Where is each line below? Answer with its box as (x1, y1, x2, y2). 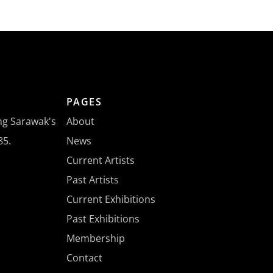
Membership (66, 232, 125, 246)
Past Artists (66, 173, 119, 187)
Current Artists (66, 154, 135, 168)
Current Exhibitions (66, 193, 155, 207)
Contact (66, 251, 102, 265)
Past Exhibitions (66, 212, 140, 226)
